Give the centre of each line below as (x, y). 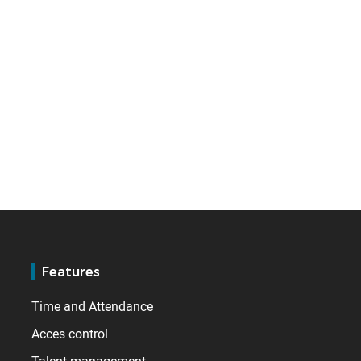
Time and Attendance (93, 307)
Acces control (70, 334)
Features (71, 272)
